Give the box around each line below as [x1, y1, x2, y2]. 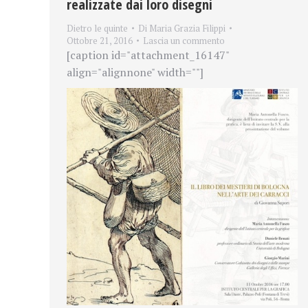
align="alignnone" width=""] [67, 65, 203, 80]
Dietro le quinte [67, 22, 128, 35]
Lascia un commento [143, 34, 225, 47]
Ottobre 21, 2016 [67, 34, 133, 47]
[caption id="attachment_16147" [67, 47, 229, 63]
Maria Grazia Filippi [149, 22, 225, 35]
